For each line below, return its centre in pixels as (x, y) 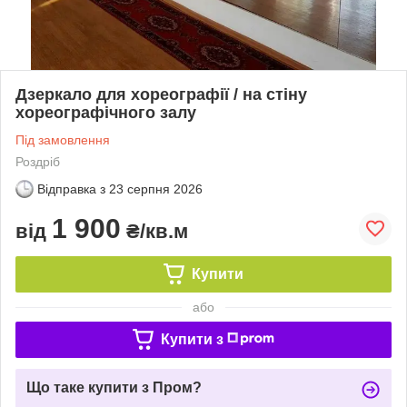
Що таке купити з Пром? (114, 387)
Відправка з (71, 189)
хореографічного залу (106, 112)
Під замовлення (63, 139)
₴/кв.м (154, 231)
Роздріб (38, 161)
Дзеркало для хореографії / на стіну (161, 94)
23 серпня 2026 (156, 189)
